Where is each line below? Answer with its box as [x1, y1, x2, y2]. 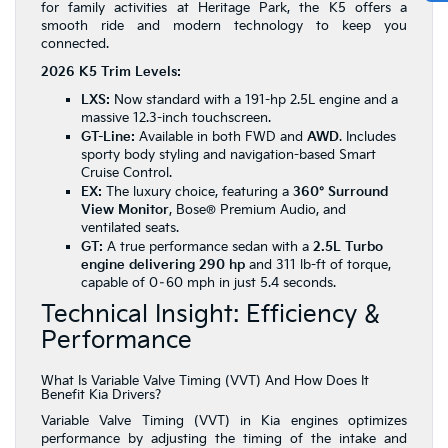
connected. [41, 36, 109, 53]
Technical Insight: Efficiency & [41, 300, 380, 330]
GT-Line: [81, 129, 135, 146]
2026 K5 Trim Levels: [41, 64, 181, 81]
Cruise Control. [81, 165, 172, 182]
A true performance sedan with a [103, 239, 313, 256]
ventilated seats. [81, 220, 179, 237]
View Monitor [81, 202, 169, 219]
